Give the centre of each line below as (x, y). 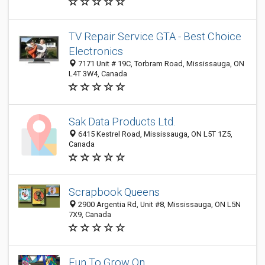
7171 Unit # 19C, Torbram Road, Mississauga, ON (160, 64)
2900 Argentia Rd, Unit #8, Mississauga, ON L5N (159, 204)
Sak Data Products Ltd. (122, 122)
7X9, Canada (90, 214)
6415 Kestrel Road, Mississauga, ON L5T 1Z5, (154, 134)
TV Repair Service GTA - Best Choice (155, 36)
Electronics (96, 51)
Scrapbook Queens (114, 192)
